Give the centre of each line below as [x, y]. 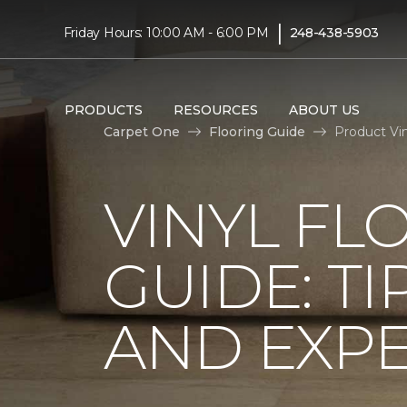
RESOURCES [215, 109]
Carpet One [142, 131]
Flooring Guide [257, 131]
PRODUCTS [103, 109]
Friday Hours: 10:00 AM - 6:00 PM [166, 32]
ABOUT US [324, 109]
